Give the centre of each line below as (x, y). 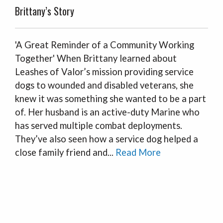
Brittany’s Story (45, 11)
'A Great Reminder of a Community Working (105, 45)
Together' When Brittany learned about (96, 58)
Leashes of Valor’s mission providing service (104, 72)
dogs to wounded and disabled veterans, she (104, 85)
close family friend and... (65, 152)
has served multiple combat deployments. (99, 125)
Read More (138, 152)
